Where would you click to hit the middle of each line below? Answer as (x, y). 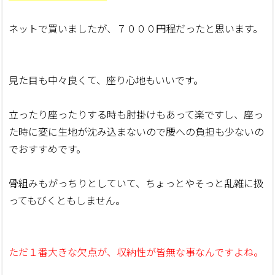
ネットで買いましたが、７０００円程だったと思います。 (136, 29)
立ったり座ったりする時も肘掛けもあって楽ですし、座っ (136, 114)
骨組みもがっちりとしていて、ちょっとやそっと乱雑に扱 (136, 183)
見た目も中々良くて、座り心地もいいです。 (106, 80)
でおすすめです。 (48, 149)
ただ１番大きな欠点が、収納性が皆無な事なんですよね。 (136, 252)
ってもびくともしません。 (67, 200)
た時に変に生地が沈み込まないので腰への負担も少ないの (137, 132)
